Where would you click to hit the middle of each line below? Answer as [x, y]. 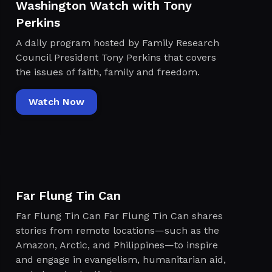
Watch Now [56, 101]
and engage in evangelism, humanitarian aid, [121, 260]
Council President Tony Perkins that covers [116, 57]
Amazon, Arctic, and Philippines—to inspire [117, 245]
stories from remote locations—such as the [117, 231]
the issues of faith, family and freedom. [107, 72]
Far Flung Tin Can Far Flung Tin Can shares [119, 216]
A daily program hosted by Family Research [117, 42]
